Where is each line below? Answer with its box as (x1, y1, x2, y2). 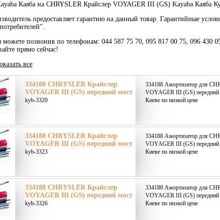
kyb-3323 (25, 148, 48, 155)
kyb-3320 (25, 97, 48, 104)
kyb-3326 (25, 200, 48, 207)
